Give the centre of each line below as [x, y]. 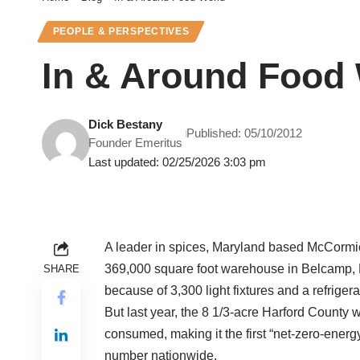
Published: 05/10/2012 [245, 133]
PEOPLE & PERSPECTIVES [121, 32]
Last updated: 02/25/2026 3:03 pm [178, 162]
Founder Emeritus [136, 143]
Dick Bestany [126, 125]
